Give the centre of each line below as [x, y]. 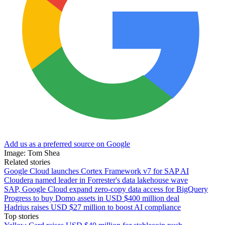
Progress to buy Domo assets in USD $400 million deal [92, 198]
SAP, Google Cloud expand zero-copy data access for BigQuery [106, 189]
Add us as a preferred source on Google [67, 144]
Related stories [27, 162]
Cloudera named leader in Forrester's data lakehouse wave [96, 180]
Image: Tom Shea [32, 153]
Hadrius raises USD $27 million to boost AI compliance [92, 207]
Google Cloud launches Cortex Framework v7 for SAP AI [96, 171]
